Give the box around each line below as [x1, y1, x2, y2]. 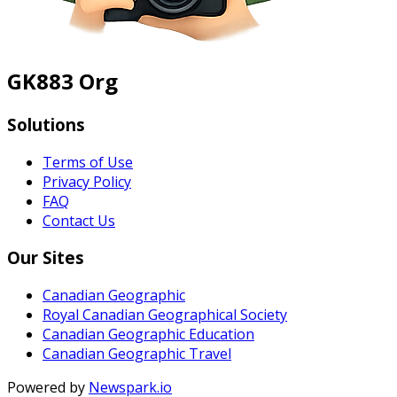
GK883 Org [7, 66, 118, 96]
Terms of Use [43, 152, 133, 172]
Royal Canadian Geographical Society [43, 304, 287, 324]
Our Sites [7, 246, 84, 269]
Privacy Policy [43, 171, 131, 191]
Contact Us [43, 210, 115, 230]
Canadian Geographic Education [43, 323, 254, 344]
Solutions [7, 113, 85, 136]
